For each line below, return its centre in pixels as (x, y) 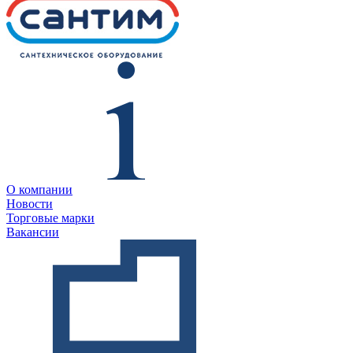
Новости (30, 204)
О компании (39, 190)
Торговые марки (50, 218)
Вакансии (33, 232)
